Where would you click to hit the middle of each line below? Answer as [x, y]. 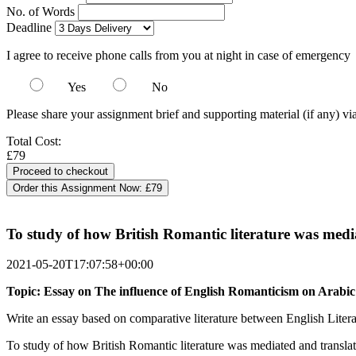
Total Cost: [34, 141]
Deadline [29, 27]
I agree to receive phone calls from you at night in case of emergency [178, 55]
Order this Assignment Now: [79, 188]
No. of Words [42, 12]
